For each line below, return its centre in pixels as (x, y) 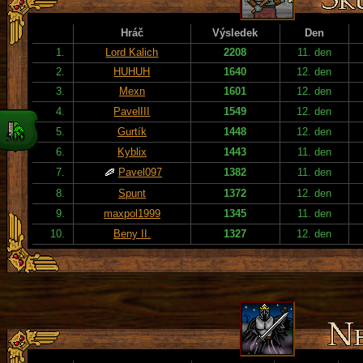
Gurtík (132, 131)
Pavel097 (140, 172)
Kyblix (132, 152)
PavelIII (132, 111)
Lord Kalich (132, 52)
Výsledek (235, 32)
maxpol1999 (132, 213)
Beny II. (132, 233)
